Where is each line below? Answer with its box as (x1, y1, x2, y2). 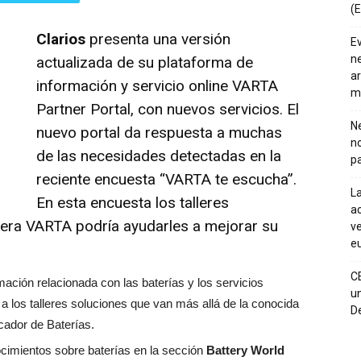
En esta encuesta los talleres (36, 193, 229, 213)
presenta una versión (85, 30, 230, 49)
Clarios (36, 30, 85, 49)
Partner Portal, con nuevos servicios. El (36, 100, 299, 119)
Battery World (206, 343, 284, 358)
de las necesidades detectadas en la (36, 147, 281, 166)
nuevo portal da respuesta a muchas (36, 123, 282, 143)
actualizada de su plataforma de (36, 53, 253, 73)
